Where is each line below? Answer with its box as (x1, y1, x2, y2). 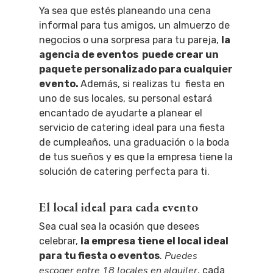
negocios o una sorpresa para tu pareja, (39, 34, 221, 46)
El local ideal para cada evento (39, 199, 198, 215)
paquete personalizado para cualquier (39, 63, 233, 75)
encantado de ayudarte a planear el (39, 107, 202, 119)
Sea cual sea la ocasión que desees (39, 221, 199, 232)
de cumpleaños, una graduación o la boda (39, 136, 229, 148)
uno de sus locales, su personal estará (39, 93, 212, 104)
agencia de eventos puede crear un (39, 49, 219, 60)
